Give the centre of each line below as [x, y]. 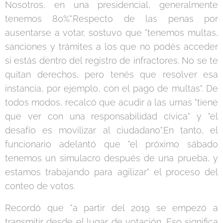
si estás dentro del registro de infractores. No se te [111, 60]
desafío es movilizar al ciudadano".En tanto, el [111, 130]
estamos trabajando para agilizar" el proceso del [111, 172]
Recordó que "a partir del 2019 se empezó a [111, 208]
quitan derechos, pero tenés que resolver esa [111, 74]
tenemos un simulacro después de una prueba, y [111, 158]
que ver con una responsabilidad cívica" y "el [111, 116]
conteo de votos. [40, 186]
